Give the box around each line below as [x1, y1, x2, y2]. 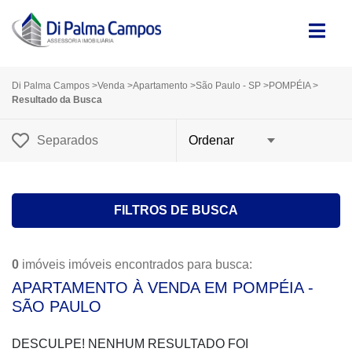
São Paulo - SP [196, 80, 263, 92]
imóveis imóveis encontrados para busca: [19, 258, 252, 272]
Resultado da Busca [12, 94, 102, 106]
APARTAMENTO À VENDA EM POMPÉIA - [12, 279, 313, 297]
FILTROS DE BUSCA [114, 203, 238, 218]
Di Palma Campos [12, 80, 90, 92]
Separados [37, 134, 98, 148]
